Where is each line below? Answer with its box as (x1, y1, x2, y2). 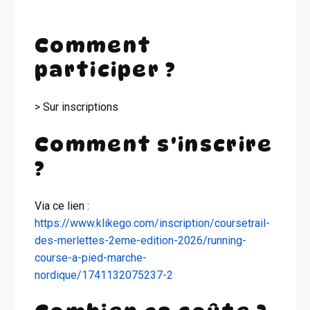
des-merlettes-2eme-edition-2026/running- (35, 233, 246, 247)
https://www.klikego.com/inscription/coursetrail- (35, 216, 270, 230)
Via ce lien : (35, 199, 89, 212)
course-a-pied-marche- (35, 250, 147, 264)
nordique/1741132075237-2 (35, 268, 173, 282)
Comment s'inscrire (35, 131, 273, 156)
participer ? (35, 57, 177, 82)
